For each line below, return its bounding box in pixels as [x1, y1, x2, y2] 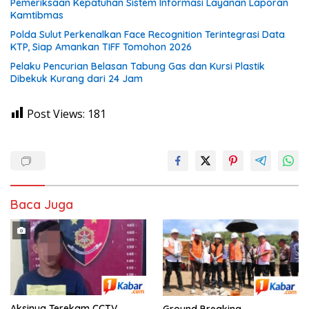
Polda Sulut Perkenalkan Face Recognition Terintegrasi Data [10, 28, 285, 41]
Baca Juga [10, 197, 73, 212]
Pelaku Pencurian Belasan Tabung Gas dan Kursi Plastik [10, 60, 265, 72]
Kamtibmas [10, 9, 63, 21]
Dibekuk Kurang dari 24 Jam [10, 72, 143, 85]
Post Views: [27, 106, 85, 121]
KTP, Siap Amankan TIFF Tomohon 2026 [10, 41, 192, 53]
